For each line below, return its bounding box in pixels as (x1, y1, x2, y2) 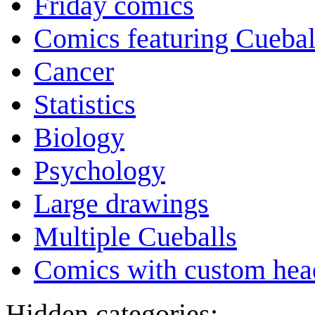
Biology (34, 122, 124, 154)
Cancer (34, 56, 114, 88)
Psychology (34, 155, 165, 187)
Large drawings (34, 188, 209, 220)
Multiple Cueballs (34, 221, 237, 253)
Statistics (34, 89, 136, 121)
